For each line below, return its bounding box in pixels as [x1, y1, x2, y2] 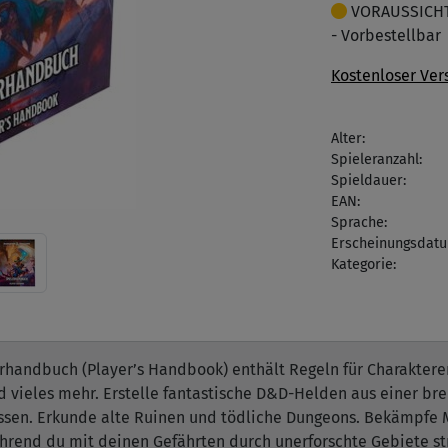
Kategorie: [331, 256, 396, 273]
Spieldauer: [331, 172, 406, 189]
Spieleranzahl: [331, 151, 422, 168]
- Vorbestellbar [331, 26, 441, 45]
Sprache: [331, 214, 387, 231]
